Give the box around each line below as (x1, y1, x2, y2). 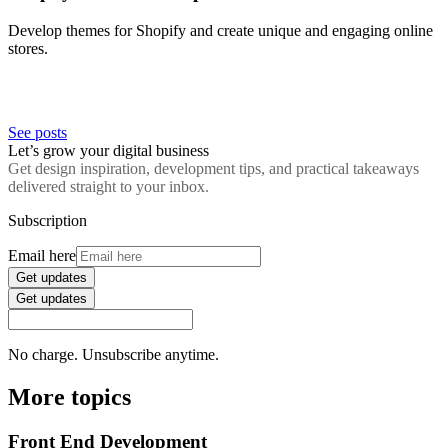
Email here (8, 246, 76, 264)
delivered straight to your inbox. (8, 177, 209, 195)
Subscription (8, 211, 87, 229)
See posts (8, 123, 67, 141)
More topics (8, 383, 131, 410)
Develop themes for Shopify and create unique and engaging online (8, 21, 433, 39)
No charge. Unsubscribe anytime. (8, 345, 219, 363)
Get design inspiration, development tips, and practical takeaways (8, 159, 419, 177)
